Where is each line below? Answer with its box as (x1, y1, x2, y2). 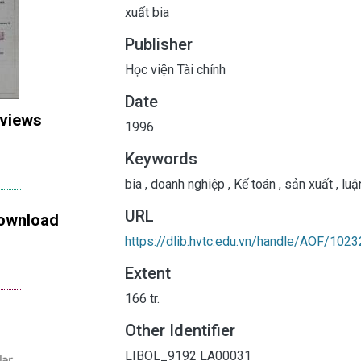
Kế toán (230, 176, 279, 192)
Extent (125, 263, 171, 283)
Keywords (125, 148, 197, 168)
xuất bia (125, 4, 169, 20)
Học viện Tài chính (125, 61, 226, 77)
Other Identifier (125, 320, 235, 340)
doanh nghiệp (147, 176, 228, 192)
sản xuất (281, 176, 336, 192)
